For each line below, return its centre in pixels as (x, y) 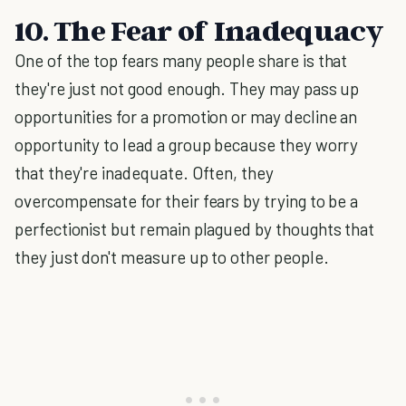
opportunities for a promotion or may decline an (186, 116)
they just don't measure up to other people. (172, 257)
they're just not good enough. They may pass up (187, 88)
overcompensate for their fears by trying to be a (187, 201)
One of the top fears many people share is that (181, 60)
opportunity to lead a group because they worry (187, 145)
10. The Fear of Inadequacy (199, 30)
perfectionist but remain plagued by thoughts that (195, 229)
